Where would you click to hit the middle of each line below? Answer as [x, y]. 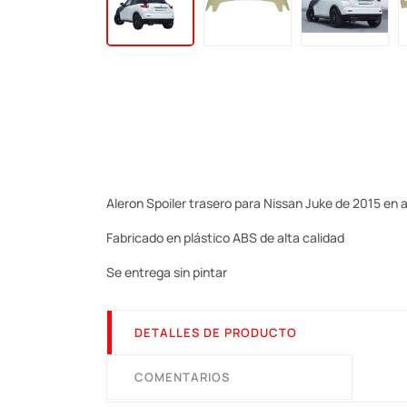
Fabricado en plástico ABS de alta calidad [225, 238]
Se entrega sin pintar [167, 273]
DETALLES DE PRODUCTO [216, 333]
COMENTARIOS [182, 377]
